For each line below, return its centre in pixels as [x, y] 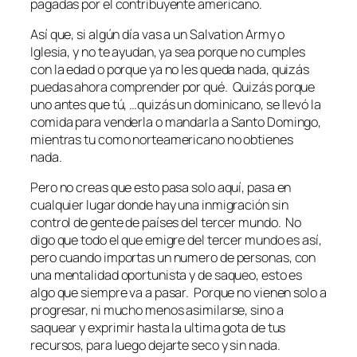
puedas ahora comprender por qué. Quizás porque [173, 87]
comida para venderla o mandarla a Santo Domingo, [176, 122]
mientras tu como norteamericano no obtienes [162, 140]
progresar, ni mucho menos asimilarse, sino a [157, 310]
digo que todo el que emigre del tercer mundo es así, [176, 240]
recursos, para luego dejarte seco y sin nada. [155, 345]
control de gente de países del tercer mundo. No [166, 223]
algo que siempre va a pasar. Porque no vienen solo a [178, 293]
